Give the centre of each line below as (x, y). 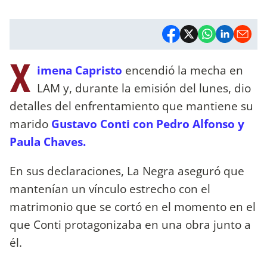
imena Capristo (80, 70)
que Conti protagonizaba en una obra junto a (130, 224)
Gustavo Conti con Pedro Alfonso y (148, 123)
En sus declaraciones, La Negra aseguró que (127, 170)
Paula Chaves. (49, 141)
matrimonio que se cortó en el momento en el (133, 206)
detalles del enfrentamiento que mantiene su (131, 105)
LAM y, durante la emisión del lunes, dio (144, 88)
